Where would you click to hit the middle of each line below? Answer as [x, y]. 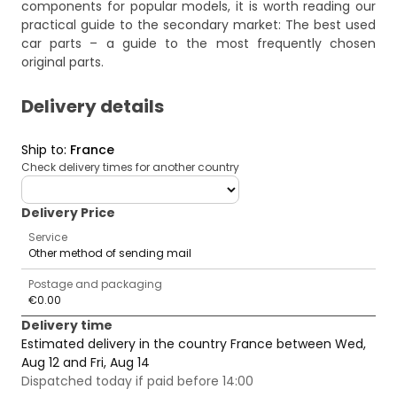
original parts [61, 62]
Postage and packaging [95, 284]
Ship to [43, 150]
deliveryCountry [70, 184]
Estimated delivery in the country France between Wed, [194, 344]
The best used [331, 25]
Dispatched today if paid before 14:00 [137, 381]
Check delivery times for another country [130, 167]
